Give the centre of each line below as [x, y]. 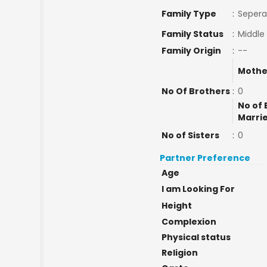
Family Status [192, 34]
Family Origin [191, 51]
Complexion [189, 222]
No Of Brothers [195, 91]
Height [176, 206]
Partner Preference [205, 158]
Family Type [189, 14]
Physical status [196, 237]
